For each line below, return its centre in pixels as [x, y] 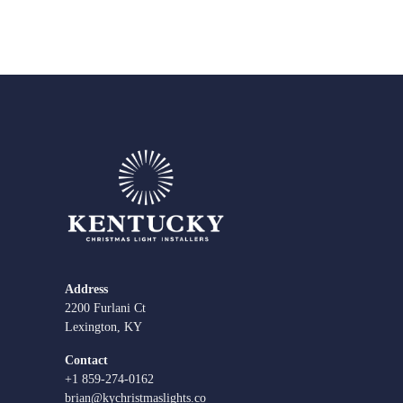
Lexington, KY [103, 327]
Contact [86, 360]
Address [86, 289]
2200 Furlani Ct [105, 308]
